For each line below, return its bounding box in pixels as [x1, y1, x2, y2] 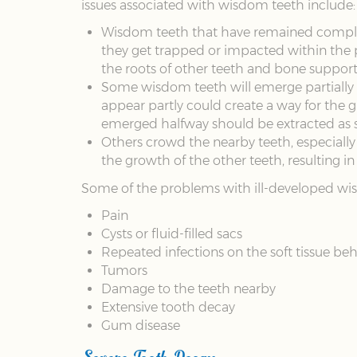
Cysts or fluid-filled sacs [101, 226, 242, 242]
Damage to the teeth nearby [101, 281, 276, 297]
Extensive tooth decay [101, 300, 235, 316]
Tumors [101, 263, 147, 279]
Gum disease [101, 318, 180, 334]
